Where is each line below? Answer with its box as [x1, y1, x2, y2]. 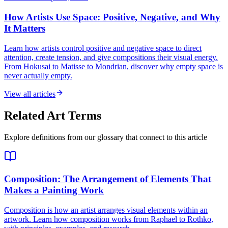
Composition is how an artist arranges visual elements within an [4, 206, 208, 214]
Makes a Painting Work [4, 185, 104, 196]
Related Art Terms [4, 108, 101, 122]
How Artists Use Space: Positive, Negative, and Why [4, 12, 220, 23]
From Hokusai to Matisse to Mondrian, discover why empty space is [4, 62, 223, 71]
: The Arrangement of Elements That [58, 174, 211, 185]
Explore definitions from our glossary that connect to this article [4, 132, 207, 141]
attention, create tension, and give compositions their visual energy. [4, 52, 218, 62]
